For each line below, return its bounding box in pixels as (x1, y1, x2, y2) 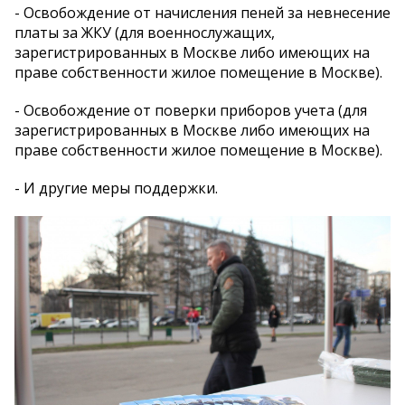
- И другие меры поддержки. (14, 177, 218, 198)
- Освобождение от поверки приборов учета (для (14, 99, 367, 120)
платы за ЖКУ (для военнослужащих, (14, 22, 275, 42)
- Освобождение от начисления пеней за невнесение (14, 2, 391, 23)
